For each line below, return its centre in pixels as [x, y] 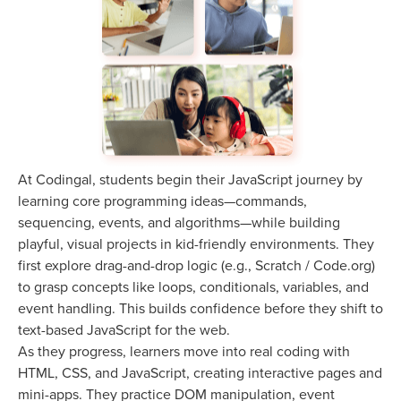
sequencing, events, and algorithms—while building [179, 222]
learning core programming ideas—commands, [162, 201]
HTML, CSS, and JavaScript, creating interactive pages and [200, 373]
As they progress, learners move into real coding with [184, 351]
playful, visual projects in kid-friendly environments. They [196, 244]
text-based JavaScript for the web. [124, 330]
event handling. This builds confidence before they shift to [200, 308]
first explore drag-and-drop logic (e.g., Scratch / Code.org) [196, 265]
